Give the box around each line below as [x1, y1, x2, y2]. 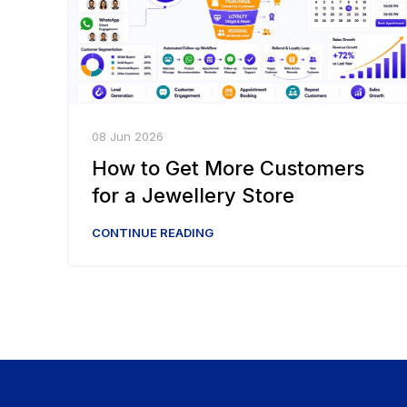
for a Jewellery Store [92, 183, 294, 207]
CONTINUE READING [92, 224, 213, 240]
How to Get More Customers [92, 155, 364, 180]
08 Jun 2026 [92, 128, 164, 144]
